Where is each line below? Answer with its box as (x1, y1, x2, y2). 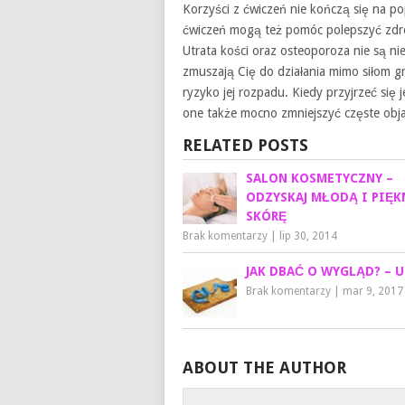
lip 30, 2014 (279, 230, 337, 242)
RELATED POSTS (183, 136, 308, 155)
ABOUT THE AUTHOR (183, 358, 346, 377)
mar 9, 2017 (343, 285, 403, 297)
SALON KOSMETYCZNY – (246, 171, 393, 185)
